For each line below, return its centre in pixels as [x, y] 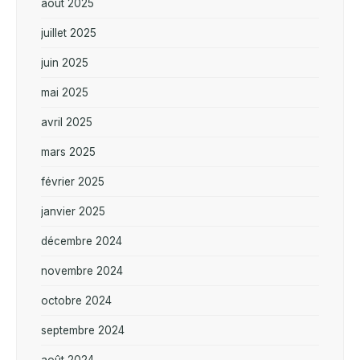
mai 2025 [65, 92]
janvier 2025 [73, 211]
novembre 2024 [82, 270]
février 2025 [73, 181]
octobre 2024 [76, 300]
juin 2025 [65, 62]
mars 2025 [68, 151]
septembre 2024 [83, 330]
